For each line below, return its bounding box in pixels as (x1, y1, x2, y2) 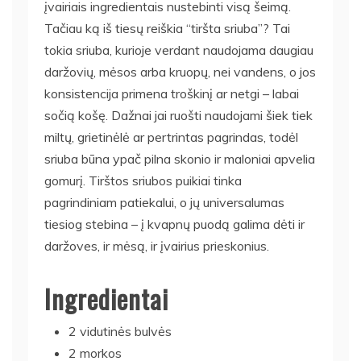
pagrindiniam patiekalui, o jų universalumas (44, 193, 284, 210)
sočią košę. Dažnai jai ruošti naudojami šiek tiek (44, 106, 313, 123)
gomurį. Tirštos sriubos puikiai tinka (44, 172, 242, 189)
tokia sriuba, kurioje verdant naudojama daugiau (44, 41, 313, 58)
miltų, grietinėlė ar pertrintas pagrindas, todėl (44, 128, 298, 145)
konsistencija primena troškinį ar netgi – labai (44, 85, 299, 102)
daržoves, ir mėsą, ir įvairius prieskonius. (44, 237, 269, 254)
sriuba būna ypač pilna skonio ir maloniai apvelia (44, 150, 315, 167)
